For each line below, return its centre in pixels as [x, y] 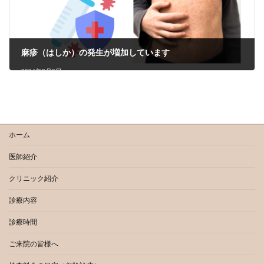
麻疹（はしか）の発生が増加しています [95, 52]
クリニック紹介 [34, 179]
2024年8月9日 [42, 71]
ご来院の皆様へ [34, 244]
